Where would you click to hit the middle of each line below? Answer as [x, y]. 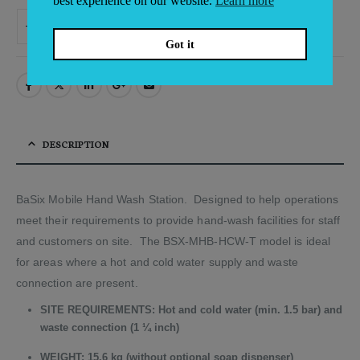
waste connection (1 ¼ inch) [109, 328]
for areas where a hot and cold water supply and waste [157, 262]
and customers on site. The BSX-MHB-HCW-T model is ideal [173, 241]
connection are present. [77, 283]
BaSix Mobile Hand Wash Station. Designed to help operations [178, 200]
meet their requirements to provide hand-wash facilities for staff [178, 221]
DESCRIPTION [76, 144]
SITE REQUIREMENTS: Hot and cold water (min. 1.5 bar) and [191, 310]
